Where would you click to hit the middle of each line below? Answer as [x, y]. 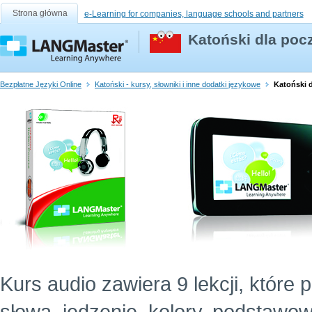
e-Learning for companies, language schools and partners [194, 14]
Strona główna [40, 13]
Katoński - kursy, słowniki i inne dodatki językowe [178, 84]
